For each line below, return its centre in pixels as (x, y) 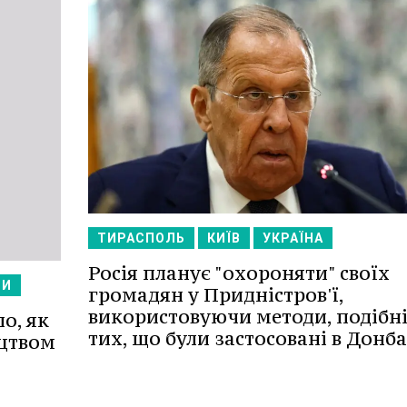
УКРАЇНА (293, 238)
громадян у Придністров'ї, (215, 294)
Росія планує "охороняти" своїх (238, 273)
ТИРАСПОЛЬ (141, 238)
